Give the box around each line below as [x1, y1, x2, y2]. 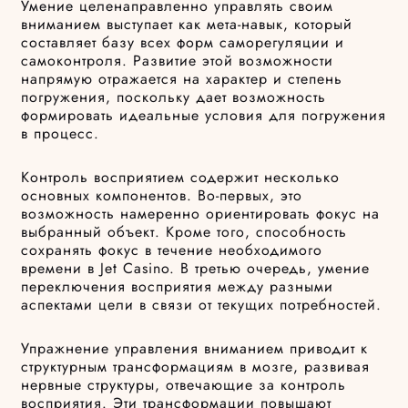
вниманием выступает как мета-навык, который [21, 14, 353, 36]
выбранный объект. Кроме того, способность [21, 221, 348, 243]
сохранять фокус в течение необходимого [21, 240, 323, 261]
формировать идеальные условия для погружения [21, 105, 387, 127]
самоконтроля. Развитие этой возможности [21, 50, 334, 72]
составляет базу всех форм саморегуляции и [21, 32, 345, 54]
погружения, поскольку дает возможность [21, 87, 327, 108]
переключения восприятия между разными [21, 276, 334, 298]
